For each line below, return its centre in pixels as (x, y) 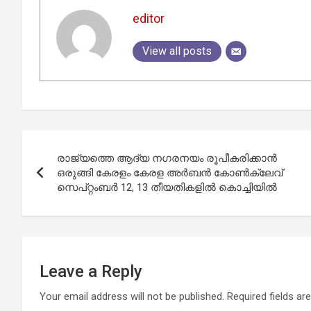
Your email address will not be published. (132, 297)
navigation (73, 173)
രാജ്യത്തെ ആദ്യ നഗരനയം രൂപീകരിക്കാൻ (167, 159)
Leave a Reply (91, 272)
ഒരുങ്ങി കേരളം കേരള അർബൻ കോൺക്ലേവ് (170, 173)
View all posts (177, 51)
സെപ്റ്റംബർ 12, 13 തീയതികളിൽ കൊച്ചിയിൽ (167, 188)
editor (148, 18)
